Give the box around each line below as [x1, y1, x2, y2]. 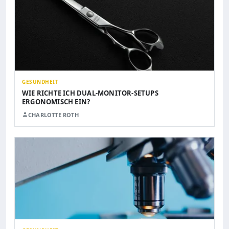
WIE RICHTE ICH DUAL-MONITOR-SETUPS [22, 88, 158, 98]
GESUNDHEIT [22, 78, 58, 85]
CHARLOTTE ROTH [28, 110, 79, 119]
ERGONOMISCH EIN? [22, 97, 90, 106]
